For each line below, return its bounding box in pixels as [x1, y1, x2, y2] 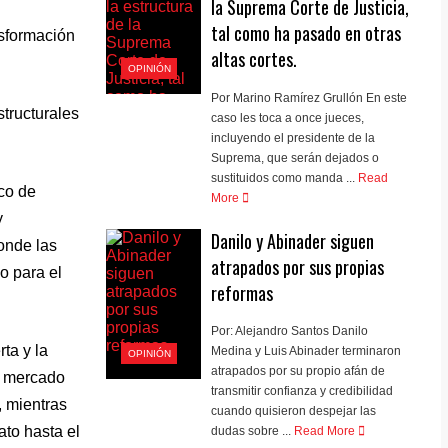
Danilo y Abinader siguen [211, 227, 375, 254]
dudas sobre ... [211, 424, 292, 439]
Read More [294, 424, 359, 439]
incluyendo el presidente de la [211, 130, 376, 145]
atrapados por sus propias [211, 253, 385, 280]
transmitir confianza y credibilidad [211, 384, 394, 399]
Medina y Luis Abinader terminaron [211, 344, 402, 359]
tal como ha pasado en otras [211, 20, 402, 46]
